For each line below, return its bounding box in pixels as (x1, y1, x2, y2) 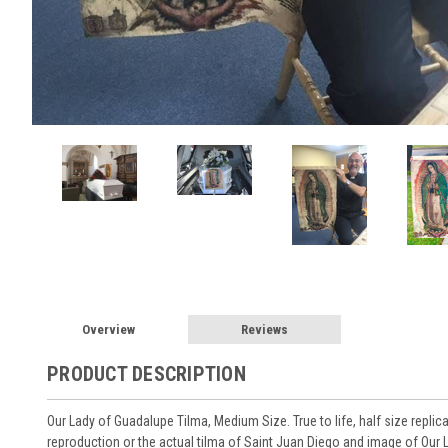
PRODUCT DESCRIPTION (47, 362, 246, 386)
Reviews (240, 322, 288, 337)
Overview (82, 322, 136, 337)
